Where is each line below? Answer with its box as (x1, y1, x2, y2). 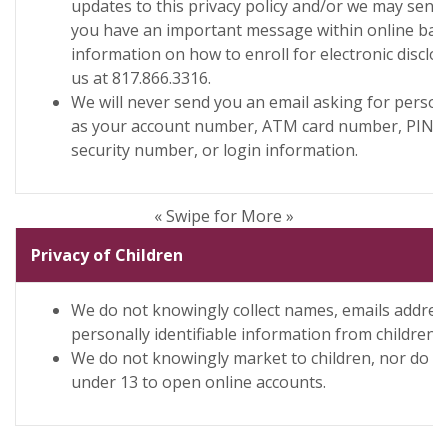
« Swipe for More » (154, 205, 294, 227)
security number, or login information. (71, 139, 358, 161)
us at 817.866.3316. (71, 67, 211, 89)
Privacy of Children (31, 244, 183, 266)
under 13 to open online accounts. (71, 371, 326, 393)
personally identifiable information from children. (71, 323, 439, 345)
